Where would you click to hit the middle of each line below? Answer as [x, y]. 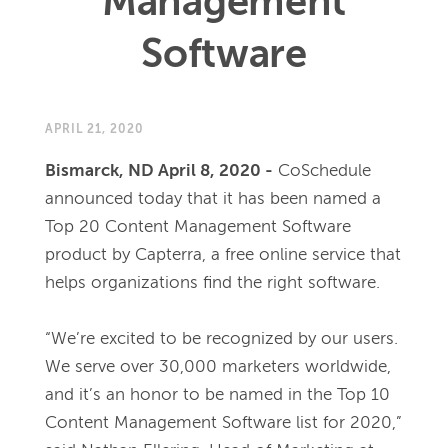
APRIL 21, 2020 [94, 130]
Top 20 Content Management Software [198, 227]
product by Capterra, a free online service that [223, 255]
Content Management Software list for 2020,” [223, 423]
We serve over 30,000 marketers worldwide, [218, 367]
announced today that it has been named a [213, 199]
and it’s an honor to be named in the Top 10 [217, 395]
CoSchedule [324, 171]
